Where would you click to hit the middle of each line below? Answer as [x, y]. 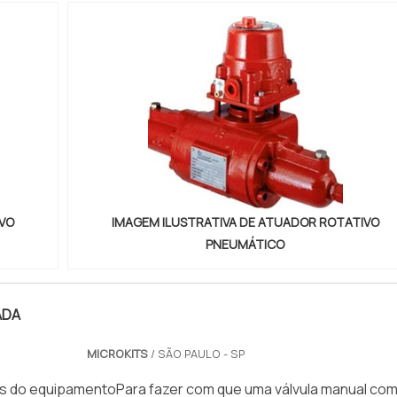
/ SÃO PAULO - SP [196, 353]
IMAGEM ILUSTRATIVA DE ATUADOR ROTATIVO [245, 222]
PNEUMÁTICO [245, 245]
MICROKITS [117, 353]
